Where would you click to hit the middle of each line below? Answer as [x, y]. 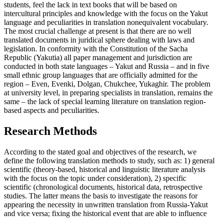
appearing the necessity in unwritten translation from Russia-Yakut [106, 205]
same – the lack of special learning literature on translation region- [105, 102]
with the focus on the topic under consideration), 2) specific [95, 178]
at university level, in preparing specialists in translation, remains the [108, 93]
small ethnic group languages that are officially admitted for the [101, 75]
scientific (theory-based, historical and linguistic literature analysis [105, 170]
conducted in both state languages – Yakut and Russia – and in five [107, 66]
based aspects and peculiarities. [52, 110]
